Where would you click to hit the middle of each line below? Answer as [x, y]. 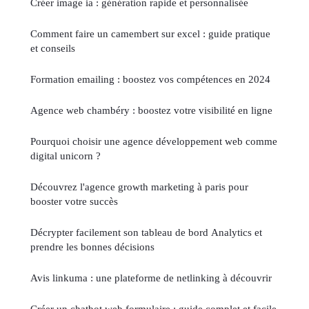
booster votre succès [74, 201]
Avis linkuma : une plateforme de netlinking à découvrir [151, 277]
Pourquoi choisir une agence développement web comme [154, 141]
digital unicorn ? [66, 155]
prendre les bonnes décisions [92, 246]
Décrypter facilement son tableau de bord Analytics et [146, 232]
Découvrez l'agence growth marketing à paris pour [139, 186]
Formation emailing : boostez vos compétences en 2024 [150, 79]
